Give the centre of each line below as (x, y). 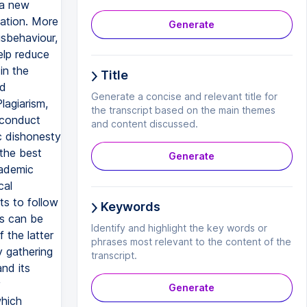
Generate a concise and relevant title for (184, 96)
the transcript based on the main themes (183, 110)
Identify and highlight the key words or (179, 228)
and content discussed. (144, 124)
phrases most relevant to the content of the (191, 242)
